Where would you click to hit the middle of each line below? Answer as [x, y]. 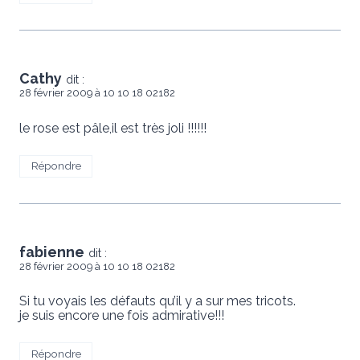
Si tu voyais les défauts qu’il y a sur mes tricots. [157, 301]
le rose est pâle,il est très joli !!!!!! [113, 128]
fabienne [52, 252]
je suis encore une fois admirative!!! [122, 316]
